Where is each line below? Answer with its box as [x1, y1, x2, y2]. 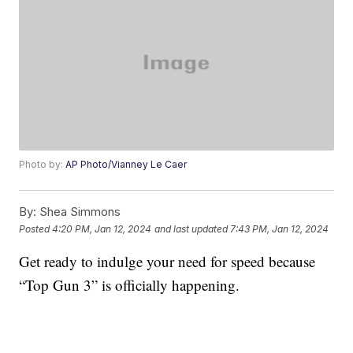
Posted [19, 222, 53, 235]
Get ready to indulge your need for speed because [19, 251, 316, 272]
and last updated [154, 222, 229, 235]
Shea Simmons [36, 204, 121, 220]
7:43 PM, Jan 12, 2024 [230, 222, 329, 235]
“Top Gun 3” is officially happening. [19, 275, 240, 295]
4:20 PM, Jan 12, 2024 [52, 222, 152, 235]
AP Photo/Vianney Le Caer [65, 158, 188, 171]
